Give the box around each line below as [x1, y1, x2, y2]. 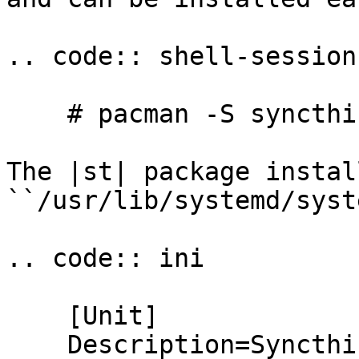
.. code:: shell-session [6, 42, 357, 71]
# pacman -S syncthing [6, 99, 67, 128]
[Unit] [6, 301, 67, 330]
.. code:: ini [6, 244, 204, 272]
